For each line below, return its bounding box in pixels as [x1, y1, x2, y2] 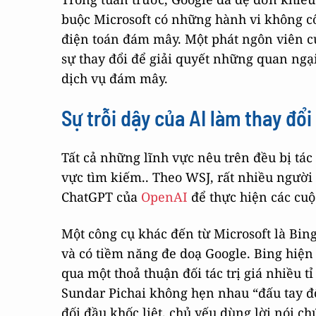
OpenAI [141, 188, 188, 205]
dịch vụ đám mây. [61, 70, 168, 87]
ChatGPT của [61, 188, 141, 205]
